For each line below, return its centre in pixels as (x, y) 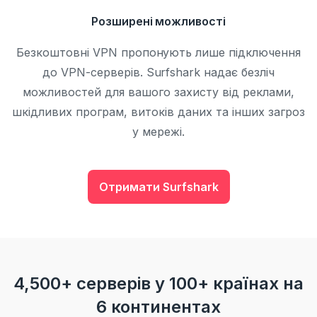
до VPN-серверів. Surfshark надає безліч (158, 72)
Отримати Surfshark (158, 187)
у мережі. (158, 132)
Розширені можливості (158, 21)
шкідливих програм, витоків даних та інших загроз (158, 112)
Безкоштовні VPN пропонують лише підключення (158, 52)
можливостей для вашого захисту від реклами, (158, 92)
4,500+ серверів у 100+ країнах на (158, 283)
